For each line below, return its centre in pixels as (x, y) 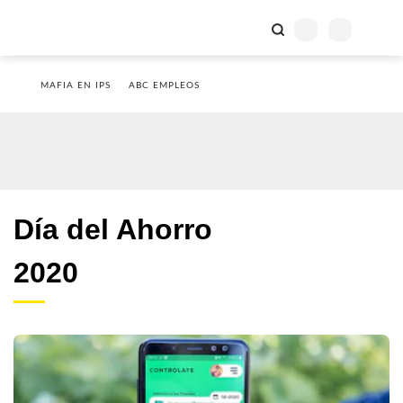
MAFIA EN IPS (76, 85)
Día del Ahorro (113, 229)
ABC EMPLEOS (164, 85)
